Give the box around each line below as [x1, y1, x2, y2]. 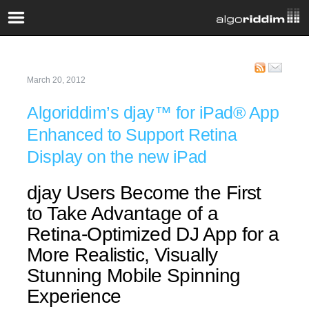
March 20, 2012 [27, 75, 86, 85]
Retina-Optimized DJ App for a [27, 223, 279, 245]
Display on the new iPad [27, 147, 207, 166]
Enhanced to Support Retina [27, 125, 237, 144]
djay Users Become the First [27, 182, 261, 203]
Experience [27, 286, 121, 307]
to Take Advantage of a [27, 203, 219, 224]
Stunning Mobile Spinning [27, 265, 241, 286]
